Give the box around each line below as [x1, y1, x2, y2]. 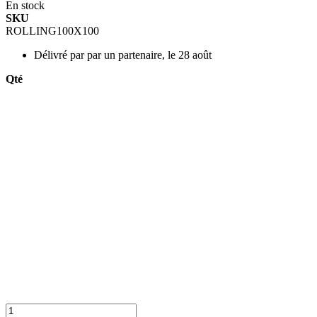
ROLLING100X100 [6, 24, 99, 37]
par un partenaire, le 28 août [87, 48, 212, 61]
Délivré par [34, 48, 84, 61]
